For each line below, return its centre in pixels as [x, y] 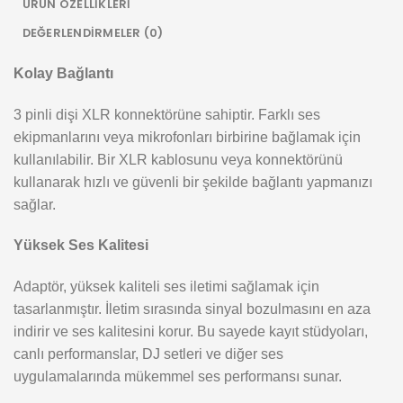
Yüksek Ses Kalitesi [81, 246]
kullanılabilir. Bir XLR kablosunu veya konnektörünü [178, 159]
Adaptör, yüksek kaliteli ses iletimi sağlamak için [166, 287]
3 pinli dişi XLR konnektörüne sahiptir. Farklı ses [167, 114]
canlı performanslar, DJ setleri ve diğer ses [148, 354]
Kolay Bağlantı [63, 73]
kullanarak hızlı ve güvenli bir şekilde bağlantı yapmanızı [193, 182]
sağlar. [35, 204]
